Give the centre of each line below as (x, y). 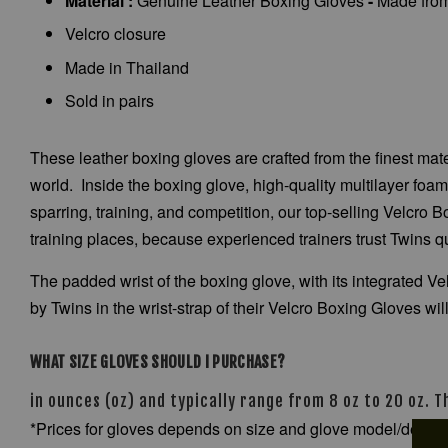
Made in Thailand (127, 67)
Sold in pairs (109, 101)
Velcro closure (115, 34)
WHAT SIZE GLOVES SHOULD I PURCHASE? (158, 362)
